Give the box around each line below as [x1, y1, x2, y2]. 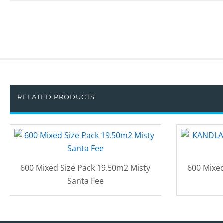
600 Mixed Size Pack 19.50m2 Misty [20, 162, 151, 173]
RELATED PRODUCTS [17, 92, 95, 101]
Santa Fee [67, 175, 104, 186]
